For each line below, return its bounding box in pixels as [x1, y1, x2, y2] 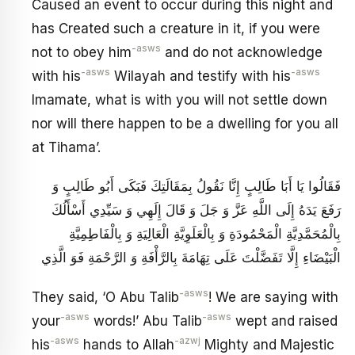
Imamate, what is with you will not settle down [32, 91, 327, 108]
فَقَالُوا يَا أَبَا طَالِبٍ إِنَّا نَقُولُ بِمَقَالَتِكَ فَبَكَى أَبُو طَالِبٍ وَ [52, 178, 341, 195]
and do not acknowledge [161, 44, 323, 60]
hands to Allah [79, 336, 174, 353]
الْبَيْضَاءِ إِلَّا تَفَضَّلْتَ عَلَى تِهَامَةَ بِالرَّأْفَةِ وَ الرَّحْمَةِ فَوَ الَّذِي [41, 250, 341, 266]
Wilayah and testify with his [110, 67, 291, 84]
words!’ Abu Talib [90, 312, 202, 329]
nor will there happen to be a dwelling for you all [32, 115, 338, 132]
